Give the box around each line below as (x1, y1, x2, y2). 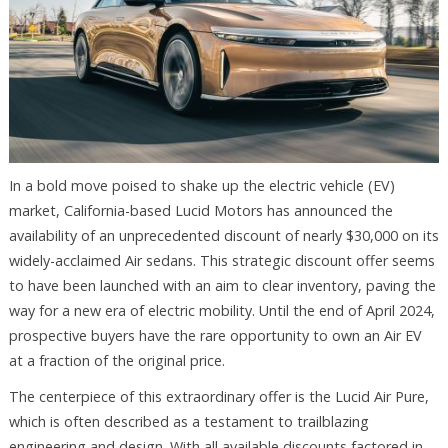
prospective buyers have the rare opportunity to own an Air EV (8, 325, 422, 345)
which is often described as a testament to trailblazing (8, 411, 369, 431)
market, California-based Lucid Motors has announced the (8, 200, 393, 220)
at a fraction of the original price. (8, 350, 225, 370)
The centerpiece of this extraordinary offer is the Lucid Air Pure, (8, 386, 429, 406)
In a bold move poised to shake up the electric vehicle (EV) (8, 175, 395, 195)
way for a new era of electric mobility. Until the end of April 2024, (8, 300, 435, 320)
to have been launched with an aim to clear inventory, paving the (8, 275, 436, 295)
